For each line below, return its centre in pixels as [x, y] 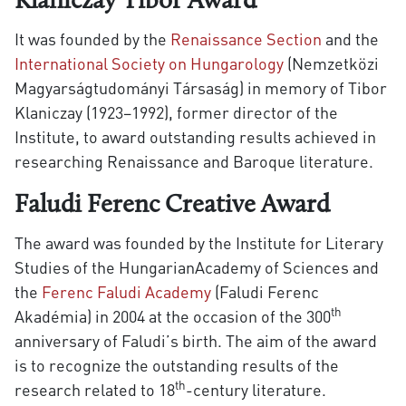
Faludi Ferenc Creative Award [172, 206]
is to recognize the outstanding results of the [176, 365]
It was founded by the [92, 39]
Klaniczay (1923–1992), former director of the [176, 112]
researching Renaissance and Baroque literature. [195, 161]
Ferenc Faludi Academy [126, 292]
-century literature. [256, 390]
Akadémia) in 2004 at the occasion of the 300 [172, 316]
